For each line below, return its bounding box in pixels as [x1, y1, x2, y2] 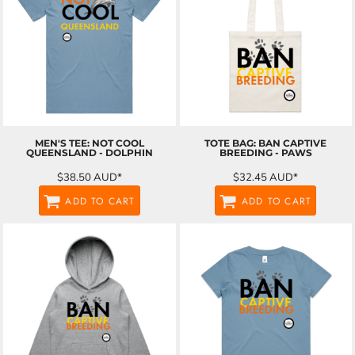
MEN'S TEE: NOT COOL [34, 137, 144, 150]
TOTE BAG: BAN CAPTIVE [204, 137, 327, 150]
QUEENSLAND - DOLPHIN [25, 147, 153, 159]
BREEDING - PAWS [219, 147, 312, 159]
